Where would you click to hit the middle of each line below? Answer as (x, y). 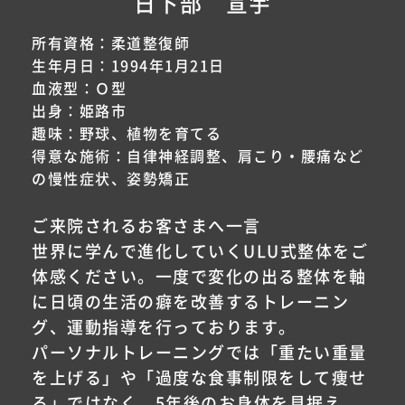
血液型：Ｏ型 (79, 89)
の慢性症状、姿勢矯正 (111, 179)
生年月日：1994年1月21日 (128, 66)
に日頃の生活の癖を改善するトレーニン (190, 302)
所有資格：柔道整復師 (111, 44)
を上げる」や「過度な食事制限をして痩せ (199, 378)
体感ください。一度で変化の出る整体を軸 (199, 277)
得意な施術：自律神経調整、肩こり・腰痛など (198, 157)
